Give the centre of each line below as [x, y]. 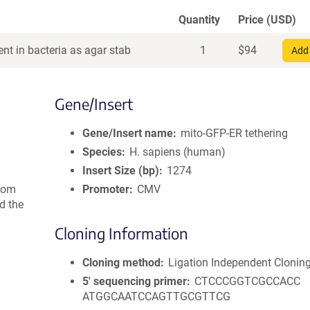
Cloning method [121, 263]
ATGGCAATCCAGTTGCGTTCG [156, 297]
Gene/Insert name [128, 133]
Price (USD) [267, 20]
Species [102, 152]
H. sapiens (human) [178, 152]
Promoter [106, 189]
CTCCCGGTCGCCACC [248, 281]
